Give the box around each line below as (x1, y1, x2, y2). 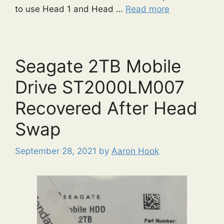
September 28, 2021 (15, 146, 96, 156)
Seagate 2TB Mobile (15, 55, 181, 76)
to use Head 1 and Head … (15, 3, 125, 14)
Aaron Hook (111, 146, 159, 156)
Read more (125, 3, 169, 14)
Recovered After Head (15, 97, 197, 118)
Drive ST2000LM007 (15, 76, 184, 97)
